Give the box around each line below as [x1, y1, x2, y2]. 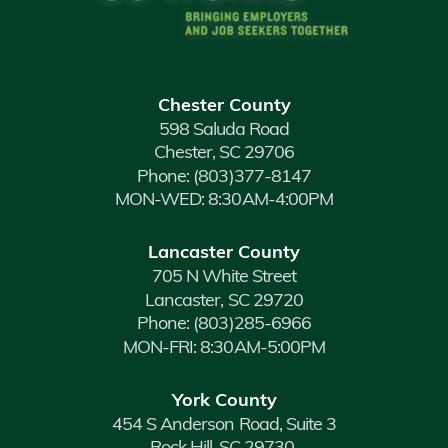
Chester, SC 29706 [153, 144, 295, 164]
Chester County [157, 96, 291, 116]
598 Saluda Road [158, 120, 290, 140]
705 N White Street [151, 268, 297, 288]
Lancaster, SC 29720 [145, 291, 303, 311]
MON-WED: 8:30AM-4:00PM [115, 191, 333, 211]
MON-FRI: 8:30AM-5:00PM [123, 338, 325, 358]
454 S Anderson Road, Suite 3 [112, 415, 336, 435]
